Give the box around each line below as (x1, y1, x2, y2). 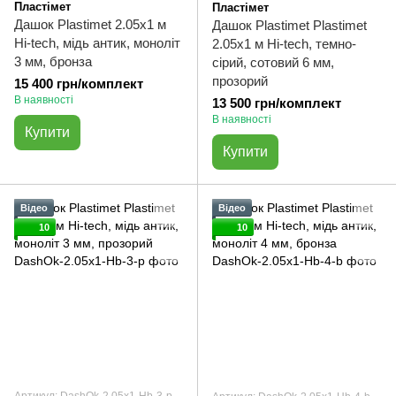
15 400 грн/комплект (14, 76, 143, 91)
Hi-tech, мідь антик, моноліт (14, 35, 180, 50)
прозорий (212, 73, 268, 88)
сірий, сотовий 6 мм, (212, 55, 334, 70)
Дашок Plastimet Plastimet (212, 18, 367, 33)
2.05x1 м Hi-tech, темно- (212, 36, 356, 51)
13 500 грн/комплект (212, 95, 341, 110)
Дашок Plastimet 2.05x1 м (14, 17, 166, 32)
